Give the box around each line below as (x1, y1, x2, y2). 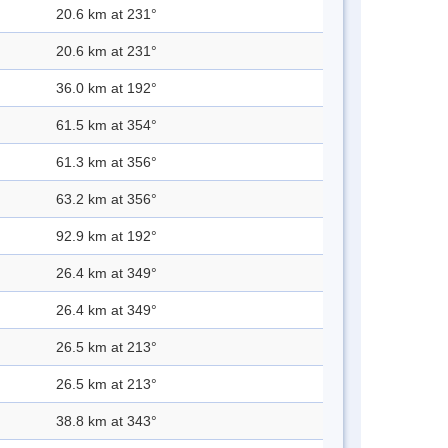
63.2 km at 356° (56, 191, 157, 208)
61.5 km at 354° (56, 117, 157, 134)
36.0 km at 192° (56, 80, 157, 97)
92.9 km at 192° (56, 228, 157, 245)
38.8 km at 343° (56, 413, 157, 430)
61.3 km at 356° (56, 154, 157, 171)
